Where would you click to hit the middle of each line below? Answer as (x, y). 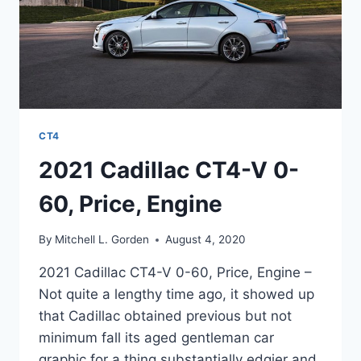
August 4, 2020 (206, 240)
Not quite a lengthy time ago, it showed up (176, 295)
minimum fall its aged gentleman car (156, 338)
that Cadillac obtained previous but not (165, 316)
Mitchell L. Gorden (102, 240)
